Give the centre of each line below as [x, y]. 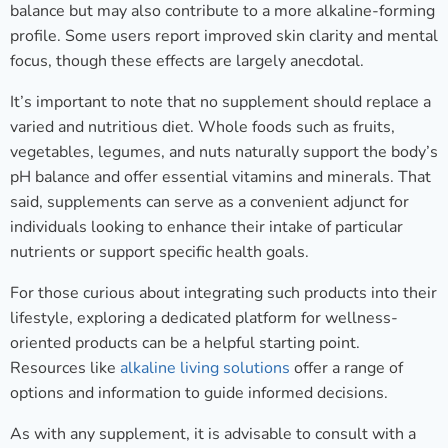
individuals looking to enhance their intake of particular [206, 227]
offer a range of [346, 368]
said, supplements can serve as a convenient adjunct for [209, 202]
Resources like [65, 368]
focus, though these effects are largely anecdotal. [187, 61]
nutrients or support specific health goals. [159, 252]
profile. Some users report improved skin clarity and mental [224, 36]
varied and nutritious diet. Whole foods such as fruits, [202, 127]
